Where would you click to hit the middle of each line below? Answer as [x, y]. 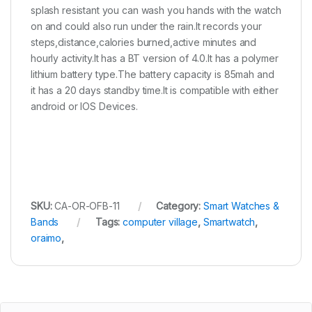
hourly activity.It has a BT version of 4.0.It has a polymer [155, 58]
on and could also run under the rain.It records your [146, 26]
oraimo [46, 238]
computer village [160, 222]
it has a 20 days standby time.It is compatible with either [155, 91]
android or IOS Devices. [84, 107]
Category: [180, 206]
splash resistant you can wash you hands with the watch [156, 10]
